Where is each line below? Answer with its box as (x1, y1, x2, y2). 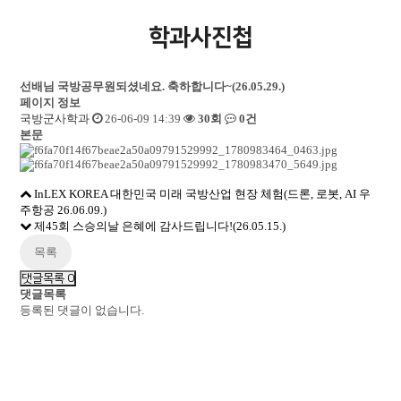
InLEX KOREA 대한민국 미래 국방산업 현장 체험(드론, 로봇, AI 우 (34, 187, 371, 200)
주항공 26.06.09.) (20, 203, 107, 217)
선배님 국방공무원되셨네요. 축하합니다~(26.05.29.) (20, 80, 286, 93)
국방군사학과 (20, 112, 90, 125)
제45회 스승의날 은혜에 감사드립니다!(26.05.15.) (34, 219, 286, 233)
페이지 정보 (20, 96, 81, 109)
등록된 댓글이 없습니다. (20, 303, 145, 317)
